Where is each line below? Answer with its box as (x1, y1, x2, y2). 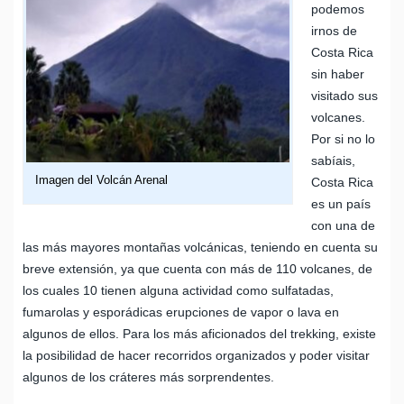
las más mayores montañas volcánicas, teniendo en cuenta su (23, 239, 378, 254)
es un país (311, 196, 371, 211)
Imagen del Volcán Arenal (35, 174, 168, 188)
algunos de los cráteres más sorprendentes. (23, 369, 274, 384)
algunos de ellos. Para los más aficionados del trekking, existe (23, 326, 376, 341)
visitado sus (311, 87, 378, 103)
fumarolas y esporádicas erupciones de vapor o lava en (23, 304, 339, 319)
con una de (311, 217, 375, 233)
